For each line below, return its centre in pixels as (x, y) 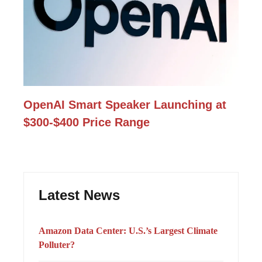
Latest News (79, 195)
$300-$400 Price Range (87, 122)
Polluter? (57, 244)
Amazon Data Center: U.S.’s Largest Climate (128, 230)
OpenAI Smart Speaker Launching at (125, 104)
